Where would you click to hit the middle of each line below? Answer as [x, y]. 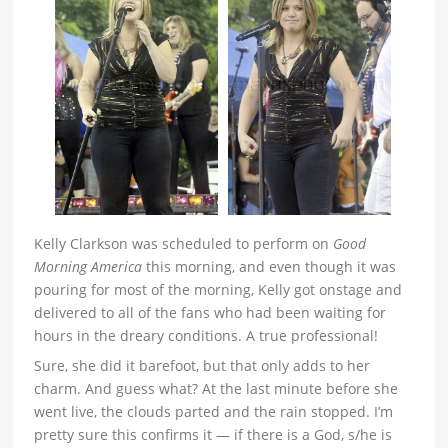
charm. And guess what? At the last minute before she [216, 389]
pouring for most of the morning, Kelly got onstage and [218, 290]
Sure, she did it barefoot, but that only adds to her [202, 366]
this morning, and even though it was [269, 267]
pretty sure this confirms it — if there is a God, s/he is [213, 435]
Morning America [88, 267]
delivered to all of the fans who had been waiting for [210, 313]
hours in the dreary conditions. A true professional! [206, 336]
